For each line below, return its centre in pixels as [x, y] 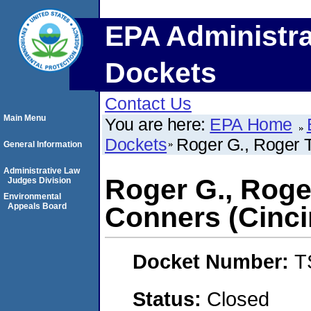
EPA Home [251, 124]
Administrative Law [42, 171]
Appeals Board [37, 206]
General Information [43, 144]
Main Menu [25, 118]
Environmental [32, 196]
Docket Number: [213, 262]
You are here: [158, 124]
